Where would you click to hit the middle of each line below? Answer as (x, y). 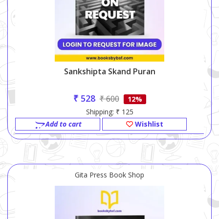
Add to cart (63, 124)
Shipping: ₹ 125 (109, 112)
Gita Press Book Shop (109, 175)
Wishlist (148, 124)
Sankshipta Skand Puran (109, 72)
